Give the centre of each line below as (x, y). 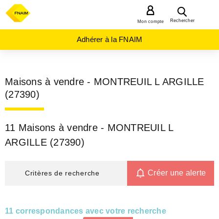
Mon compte (151, 22)
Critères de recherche (62, 173)
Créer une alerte (177, 173)
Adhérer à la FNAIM (109, 39)
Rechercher (182, 21)
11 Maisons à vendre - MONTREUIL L (89, 128)
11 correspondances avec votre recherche (86, 211)
